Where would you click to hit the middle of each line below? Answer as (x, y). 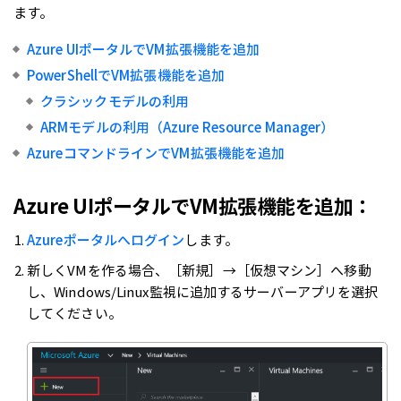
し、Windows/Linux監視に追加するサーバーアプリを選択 (203, 292)
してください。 (74, 313)
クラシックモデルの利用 (115, 101)
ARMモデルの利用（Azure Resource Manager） (188, 127)
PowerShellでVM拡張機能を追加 (126, 75)
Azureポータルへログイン (106, 240)
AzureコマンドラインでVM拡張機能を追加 (156, 153)
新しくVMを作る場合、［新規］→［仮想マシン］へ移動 (199, 270)
